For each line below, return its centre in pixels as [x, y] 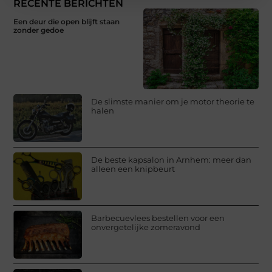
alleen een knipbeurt [133, 168]
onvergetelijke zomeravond [146, 227]
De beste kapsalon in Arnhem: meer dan [172, 159]
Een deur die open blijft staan [67, 22]
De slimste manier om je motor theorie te [173, 101]
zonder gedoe [39, 30]
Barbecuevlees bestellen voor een [158, 218]
